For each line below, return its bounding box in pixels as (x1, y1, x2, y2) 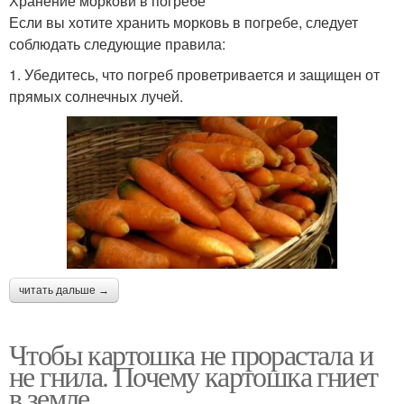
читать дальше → (19, 283, 109, 297)
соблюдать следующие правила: (9, 33, 225, 55)
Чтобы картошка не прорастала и (9, 334, 372, 373)
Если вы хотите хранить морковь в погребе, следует (9, 12, 358, 33)
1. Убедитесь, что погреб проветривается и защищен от (9, 64, 380, 86)
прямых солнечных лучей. (9, 86, 183, 107)
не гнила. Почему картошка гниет (9, 355, 378, 395)
